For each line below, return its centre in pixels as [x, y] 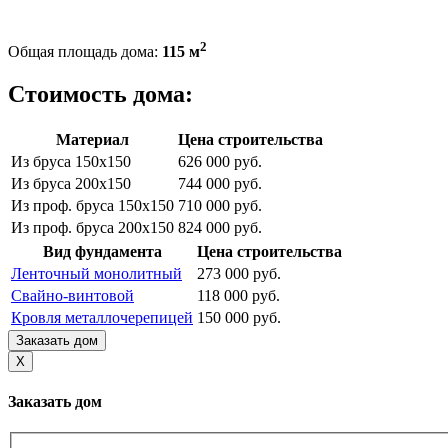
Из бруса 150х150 [71, 161]
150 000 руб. [239, 317]
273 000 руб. [239, 273]
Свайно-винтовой [72, 295]
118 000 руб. [238, 295]
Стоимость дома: [100, 93]
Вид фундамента [102, 251]
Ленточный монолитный [96, 273]
